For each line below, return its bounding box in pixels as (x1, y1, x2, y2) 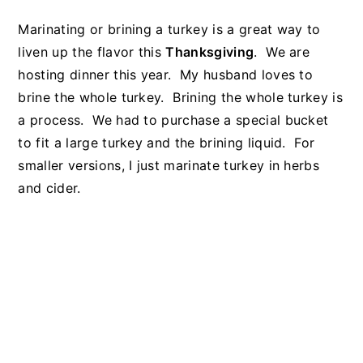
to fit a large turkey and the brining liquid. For (18, 135, 315, 151)
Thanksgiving (165, 44, 254, 60)
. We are (254, 44, 310, 60)
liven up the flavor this (18, 44, 166, 60)
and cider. (18, 180, 81, 196)
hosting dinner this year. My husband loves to (18, 66, 314, 83)
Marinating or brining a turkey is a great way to (18, 21, 321, 37)
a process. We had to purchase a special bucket (18, 112, 329, 128)
